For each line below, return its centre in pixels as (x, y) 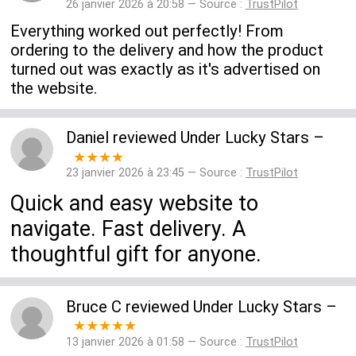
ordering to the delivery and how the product (167, 50)
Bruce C (93, 306)
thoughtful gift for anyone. (136, 254)
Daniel (87, 138)
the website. (54, 89)
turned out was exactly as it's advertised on (166, 70)
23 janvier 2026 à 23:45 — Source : (155, 173)
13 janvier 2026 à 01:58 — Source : (155, 342)
